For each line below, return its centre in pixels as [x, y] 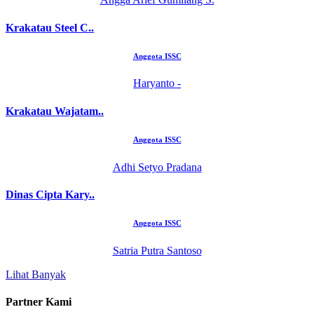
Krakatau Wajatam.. [55, 111]
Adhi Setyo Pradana [157, 167]
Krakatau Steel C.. [50, 27]
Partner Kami [39, 302]
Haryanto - [157, 83]
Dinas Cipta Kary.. [50, 194]
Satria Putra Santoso [157, 250]
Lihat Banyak [36, 274]
